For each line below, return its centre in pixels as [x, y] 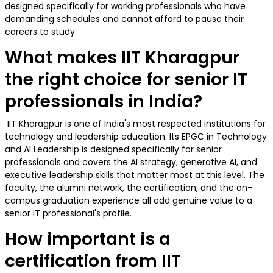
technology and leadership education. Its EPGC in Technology [136, 137]
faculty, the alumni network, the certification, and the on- [129, 188]
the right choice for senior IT [126, 80]
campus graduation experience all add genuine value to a [129, 201]
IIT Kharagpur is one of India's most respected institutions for [135, 124]
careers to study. [42, 32]
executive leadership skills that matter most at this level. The [135, 175]
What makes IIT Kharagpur [122, 58]
